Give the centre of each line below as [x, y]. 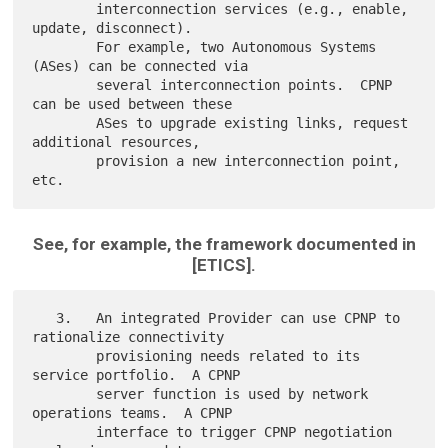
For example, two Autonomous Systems [64, 46]
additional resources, [116, 141]
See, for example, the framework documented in [224, 244]
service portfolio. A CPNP [136, 375]
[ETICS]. [224, 265]
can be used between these [132, 103]
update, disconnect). [112, 27]
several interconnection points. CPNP [64, 84]
